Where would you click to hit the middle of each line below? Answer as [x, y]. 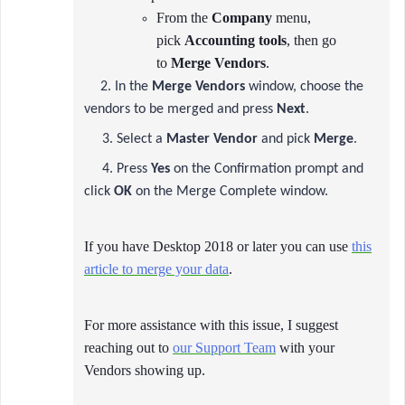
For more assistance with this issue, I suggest [211, 325]
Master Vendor [212, 139]
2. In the [121, 87]
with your [305, 348]
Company [242, 18]
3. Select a [125, 139]
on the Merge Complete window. [230, 192]
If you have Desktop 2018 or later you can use [218, 246]
